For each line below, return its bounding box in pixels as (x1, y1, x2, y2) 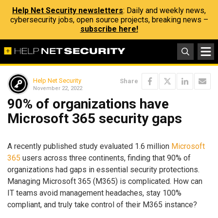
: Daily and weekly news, (123, 6, 206, 15)
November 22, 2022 (33, 85, 82, 91)
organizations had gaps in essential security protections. (7, 164, 200, 174)
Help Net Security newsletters (12, 6, 123, 15)
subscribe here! (80, 24, 138, 34)
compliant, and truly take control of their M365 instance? (7, 200, 197, 209)
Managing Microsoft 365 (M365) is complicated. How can (7, 176, 202, 186)
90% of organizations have (7, 96, 169, 112)
